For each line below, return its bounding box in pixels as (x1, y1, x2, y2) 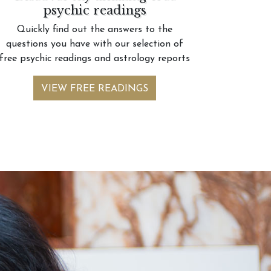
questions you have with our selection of (5, 39, 183, 49)
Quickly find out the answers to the (16, 25, 172, 34)
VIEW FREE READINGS (41, 84, 148, 94)
